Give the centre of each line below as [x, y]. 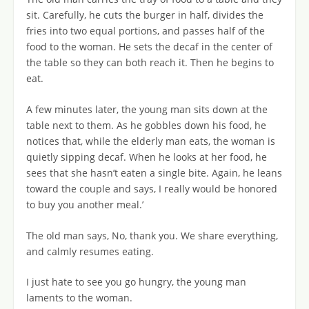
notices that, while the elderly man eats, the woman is [151, 141]
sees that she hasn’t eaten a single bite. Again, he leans [154, 172]
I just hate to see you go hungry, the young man [136, 282]
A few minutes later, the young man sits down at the [147, 109]
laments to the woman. [79, 298]
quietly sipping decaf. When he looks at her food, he [147, 157]
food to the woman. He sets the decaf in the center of [149, 47]
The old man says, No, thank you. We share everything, [152, 235]
